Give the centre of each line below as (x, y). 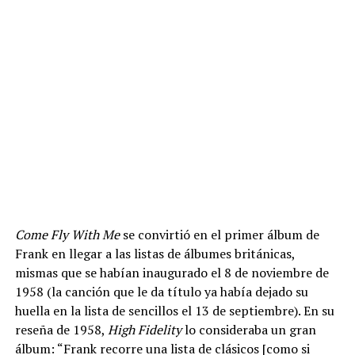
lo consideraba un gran (248, 329)
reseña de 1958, (61, 329)
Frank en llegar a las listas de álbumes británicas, (155, 253)
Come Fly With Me (67, 234)
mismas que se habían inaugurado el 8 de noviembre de (172, 272)
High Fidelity (144, 329)
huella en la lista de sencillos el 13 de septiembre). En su (174, 310)
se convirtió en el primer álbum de (219, 234)
